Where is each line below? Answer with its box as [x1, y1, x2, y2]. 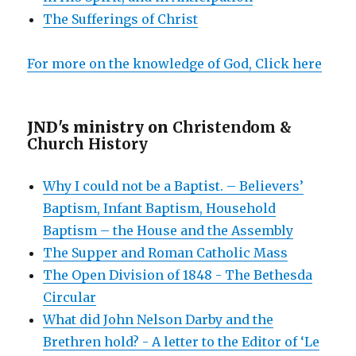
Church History [27, 133, 149, 153]
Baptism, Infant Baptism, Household [43, 199, 277, 216]
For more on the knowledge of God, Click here [27, 55, 323, 72]
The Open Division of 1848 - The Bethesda [43, 266, 313, 283]
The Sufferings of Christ [43, 10, 199, 27]
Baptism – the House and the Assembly [43, 222, 294, 238]
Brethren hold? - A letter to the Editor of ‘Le [43, 333, 320, 350]
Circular [43, 288, 97, 305]
